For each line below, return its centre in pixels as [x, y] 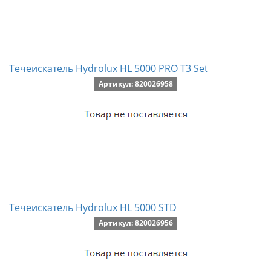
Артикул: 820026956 [135, 223]
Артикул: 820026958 [135, 84]
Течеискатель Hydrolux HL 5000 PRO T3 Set [109, 68]
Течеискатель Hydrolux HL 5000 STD [93, 207]
